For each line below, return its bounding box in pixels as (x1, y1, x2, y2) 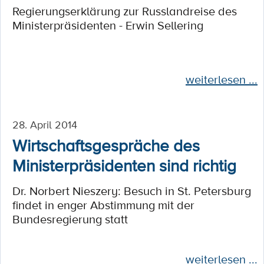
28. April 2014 (12, 117, 77, 131)
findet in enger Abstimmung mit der (12, 197, 194, 213)
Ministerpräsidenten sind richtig (12, 154, 236, 176)
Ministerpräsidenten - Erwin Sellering (12, 17, 203, 34)
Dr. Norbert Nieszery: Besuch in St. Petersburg (12, 183, 251, 199)
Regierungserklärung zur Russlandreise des (12, 3, 237, 19)
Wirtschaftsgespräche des (12, 134, 200, 156)
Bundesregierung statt (12, 211, 128, 227)
